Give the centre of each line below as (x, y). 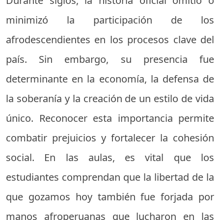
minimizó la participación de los (110, 20)
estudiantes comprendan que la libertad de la (110, 177)
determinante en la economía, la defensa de (110, 79)
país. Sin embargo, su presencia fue (110, 59)
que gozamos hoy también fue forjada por (110, 196)
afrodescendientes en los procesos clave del (110, 39)
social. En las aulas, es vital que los (110, 157)
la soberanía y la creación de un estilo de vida (110, 98)
